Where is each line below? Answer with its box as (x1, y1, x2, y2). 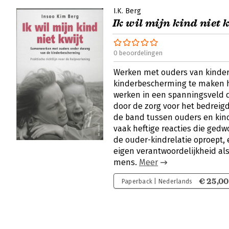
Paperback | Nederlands (122, 178, 192, 185)
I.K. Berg (113, 7, 141, 15)
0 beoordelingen (113, 49, 163, 57)
